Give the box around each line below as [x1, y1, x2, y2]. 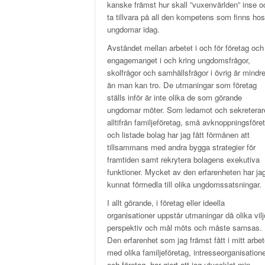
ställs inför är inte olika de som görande [107, 91, 242, 103]
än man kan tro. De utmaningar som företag [107, 79, 257, 91]
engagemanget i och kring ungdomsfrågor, [107, 54, 250, 66]
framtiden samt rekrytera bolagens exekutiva [107, 153, 260, 165]
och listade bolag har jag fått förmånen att [107, 128, 250, 140]
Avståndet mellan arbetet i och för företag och [107, 41, 264, 53]
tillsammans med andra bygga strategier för [107, 141, 256, 153]
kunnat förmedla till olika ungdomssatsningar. [107, 178, 261, 190]
